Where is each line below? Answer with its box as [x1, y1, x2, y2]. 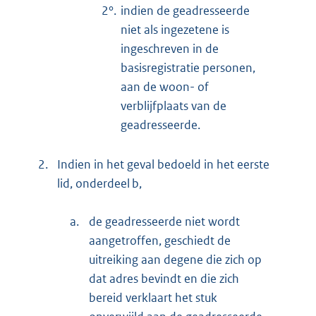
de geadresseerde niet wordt [89, 213, 240, 229]
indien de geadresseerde [121, 2, 250, 18]
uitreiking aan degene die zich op [89, 251, 262, 267]
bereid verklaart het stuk [89, 289, 217, 305]
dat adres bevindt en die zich [89, 270, 239, 286]
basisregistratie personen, [121, 59, 255, 75]
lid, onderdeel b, [57, 175, 142, 191]
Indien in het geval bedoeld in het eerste [57, 156, 269, 172]
